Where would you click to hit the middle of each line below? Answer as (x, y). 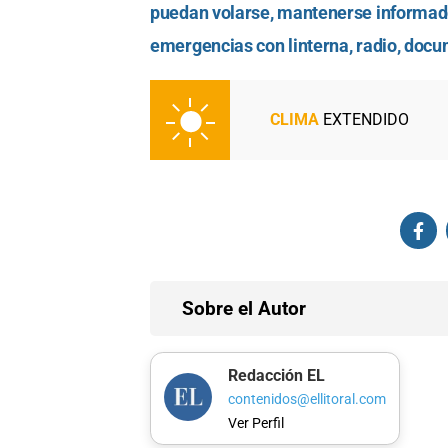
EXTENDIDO (364, 120)
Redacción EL (276, 375)
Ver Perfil (255, 423)
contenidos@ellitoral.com (306, 400)
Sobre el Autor (244, 308)
